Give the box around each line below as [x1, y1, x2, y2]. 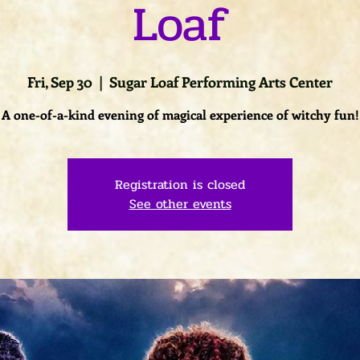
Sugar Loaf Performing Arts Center [109, 72, 333, 92]
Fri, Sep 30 [27, 72, 92, 92]
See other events [129, 194, 231, 214]
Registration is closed [115, 174, 245, 194]
